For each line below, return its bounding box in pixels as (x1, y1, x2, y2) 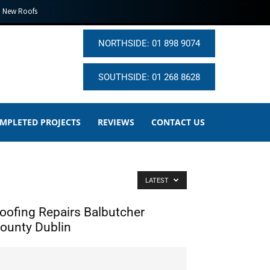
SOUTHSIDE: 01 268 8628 (98, 71, 200, 83)
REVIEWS (98, 116, 134, 128)
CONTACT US (151, 116, 205, 128)
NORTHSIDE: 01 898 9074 (98, 37, 200, 49)
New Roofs (2, 6, 37, 16)
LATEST (145, 177, 171, 185)
